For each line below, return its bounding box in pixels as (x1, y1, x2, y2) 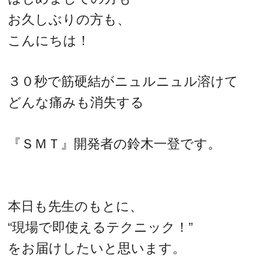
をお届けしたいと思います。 (8, 240, 186, 256)
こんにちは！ (8, 32, 91, 48)
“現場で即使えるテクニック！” (8, 219, 193, 235)
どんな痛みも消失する (8, 95, 145, 110)
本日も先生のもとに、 (8, 198, 144, 214)
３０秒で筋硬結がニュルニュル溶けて (8, 74, 239, 89)
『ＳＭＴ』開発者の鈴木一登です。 (8, 136, 222, 151)
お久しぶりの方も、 (8, 11, 131, 27)
